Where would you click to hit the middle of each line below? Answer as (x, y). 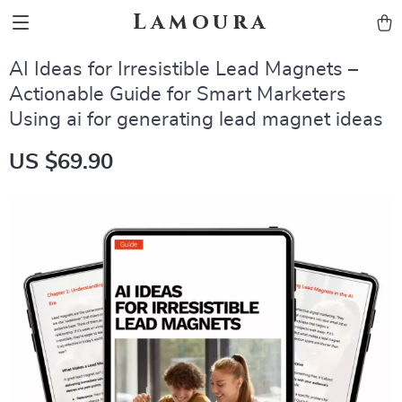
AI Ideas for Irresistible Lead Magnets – (184, 69)
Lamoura (201, 22)
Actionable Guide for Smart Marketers (178, 94)
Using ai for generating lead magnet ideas (196, 119)
